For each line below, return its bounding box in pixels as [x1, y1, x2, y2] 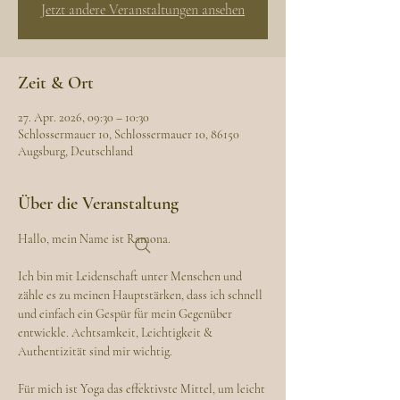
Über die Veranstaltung [18, 193, 179, 214]
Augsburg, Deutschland [18, 144, 133, 159]
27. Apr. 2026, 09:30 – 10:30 [18, 110, 149, 125]
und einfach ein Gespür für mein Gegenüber [18, 306, 235, 321]
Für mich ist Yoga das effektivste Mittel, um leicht [18, 381, 268, 396]
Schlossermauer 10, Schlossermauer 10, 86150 [18, 127, 239, 142]
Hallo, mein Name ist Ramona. [18, 231, 173, 246]
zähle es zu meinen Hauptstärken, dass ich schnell [18, 287, 265, 303]
